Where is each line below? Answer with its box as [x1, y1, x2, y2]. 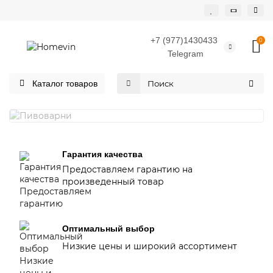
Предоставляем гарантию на [62, 164, 193, 175]
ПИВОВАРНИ [109, 96, 164, 106]
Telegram [168, 49, 204, 58]
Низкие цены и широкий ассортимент [62, 240, 237, 252]
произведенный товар [62, 176, 164, 187]
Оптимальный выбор [62, 224, 155, 234]
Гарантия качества [62, 149, 143, 159]
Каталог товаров [32, 79, 97, 88]
